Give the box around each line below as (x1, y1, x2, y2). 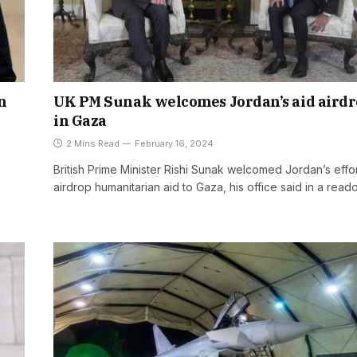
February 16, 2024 (135, 137, 214, 149)
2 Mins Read (66, 137, 120, 149)
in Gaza (53, 111, 107, 130)
